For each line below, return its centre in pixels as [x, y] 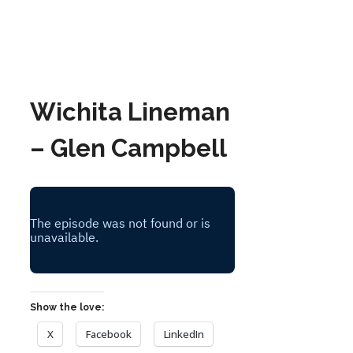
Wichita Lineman [130, 112]
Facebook [109, 334]
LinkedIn [184, 334]
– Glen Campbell [128, 149]
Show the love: [67, 307]
